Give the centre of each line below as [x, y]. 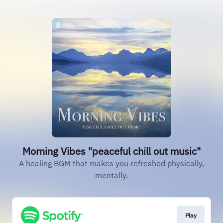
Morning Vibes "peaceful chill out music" [111, 151]
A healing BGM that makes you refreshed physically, [111, 163]
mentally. [111, 175]
